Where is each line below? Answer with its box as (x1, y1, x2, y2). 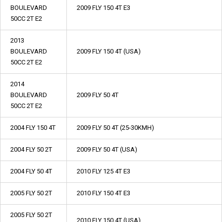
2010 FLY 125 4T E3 (77, 167, 130, 175)
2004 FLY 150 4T (10, 124, 55, 131)
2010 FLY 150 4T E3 (77, 189, 130, 197)
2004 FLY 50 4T (10, 167, 52, 175)
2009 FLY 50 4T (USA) (77, 146, 137, 153)
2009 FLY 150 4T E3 (77, 4, 130, 11)
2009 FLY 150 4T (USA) (77, 48, 141, 55)
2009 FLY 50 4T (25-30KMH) (77, 124, 154, 131)
